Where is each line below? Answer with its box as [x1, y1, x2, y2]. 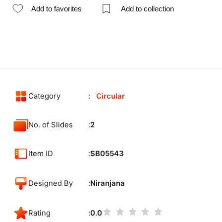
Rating [28, 208, 51, 218]
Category [28, 91, 61, 101]
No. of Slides [28, 120, 73, 130]
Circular [96, 91, 125, 101]
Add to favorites [31, 4, 82, 13]
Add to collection [120, 4, 174, 13]
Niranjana [90, 179, 125, 188]
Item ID [28, 149, 54, 159]
